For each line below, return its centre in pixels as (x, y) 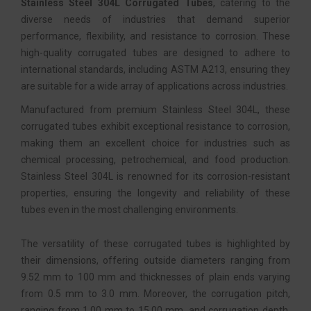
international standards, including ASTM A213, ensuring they (155, 69)
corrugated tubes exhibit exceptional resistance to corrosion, (155, 126)
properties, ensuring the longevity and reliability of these (155, 193)
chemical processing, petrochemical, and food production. (155, 160)
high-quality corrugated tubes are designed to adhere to (155, 53)
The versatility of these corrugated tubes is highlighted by (155, 244)
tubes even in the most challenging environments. (129, 210)
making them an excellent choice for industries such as (155, 143)
